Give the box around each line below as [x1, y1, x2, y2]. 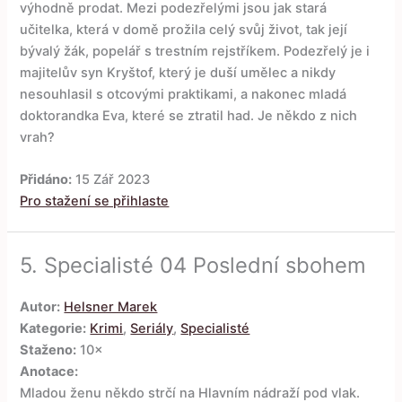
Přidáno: [20, 170, 73, 188]
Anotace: [20, 363, 79, 380]
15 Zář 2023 [72, 170, 151, 188]
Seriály [130, 320, 174, 337]
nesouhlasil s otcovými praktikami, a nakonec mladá [20, 85, 347, 102]
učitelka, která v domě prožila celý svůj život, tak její [20, 21, 348, 38]
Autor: [20, 299, 61, 316]
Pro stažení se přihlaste [20, 192, 170, 209]
